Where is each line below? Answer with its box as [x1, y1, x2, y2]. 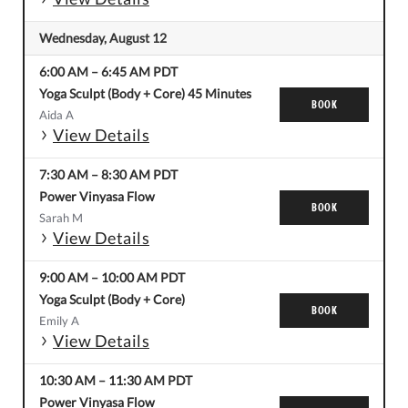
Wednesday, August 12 [39, 30, 167, 46]
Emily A [39, 313, 79, 329]
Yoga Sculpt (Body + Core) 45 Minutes [39, 86, 251, 102]
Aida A [39, 107, 74, 123]
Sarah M [39, 210, 83, 226]
